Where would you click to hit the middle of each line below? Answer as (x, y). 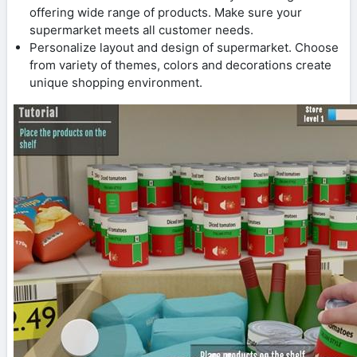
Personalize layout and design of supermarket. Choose (184, 47)
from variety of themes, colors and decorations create (180, 65)
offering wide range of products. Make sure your (166, 12)
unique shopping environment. (116, 82)
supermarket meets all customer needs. (141, 29)
